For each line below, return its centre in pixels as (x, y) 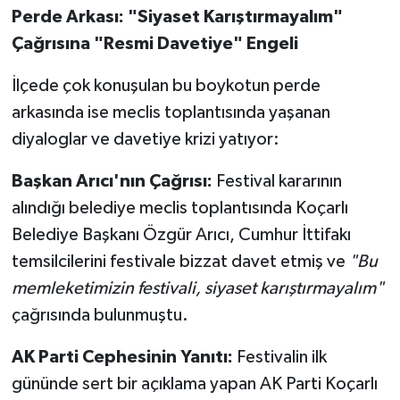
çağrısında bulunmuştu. (100, 315)
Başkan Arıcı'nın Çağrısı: (112, 181)
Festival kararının (277, 181)
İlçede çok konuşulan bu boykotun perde (166, 85)
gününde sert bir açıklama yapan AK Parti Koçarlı (194, 383)
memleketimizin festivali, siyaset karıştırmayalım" (197, 288)
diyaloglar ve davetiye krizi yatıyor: (145, 139)
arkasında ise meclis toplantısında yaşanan (171, 112)
